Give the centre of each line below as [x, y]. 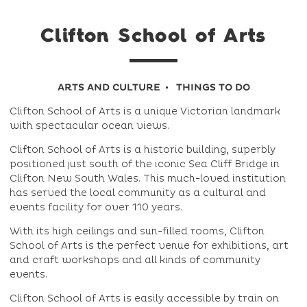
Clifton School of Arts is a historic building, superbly [143, 150]
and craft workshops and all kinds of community [135, 260]
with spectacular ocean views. [89, 126]
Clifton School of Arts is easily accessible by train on [144, 299]
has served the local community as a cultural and [138, 193]
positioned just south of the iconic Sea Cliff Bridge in [145, 164]
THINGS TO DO [213, 88]
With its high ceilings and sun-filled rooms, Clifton [137, 232]
